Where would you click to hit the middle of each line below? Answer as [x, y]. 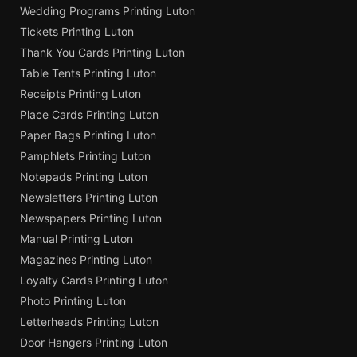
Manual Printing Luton [76, 238]
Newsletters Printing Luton [89, 197]
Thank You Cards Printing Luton [102, 52]
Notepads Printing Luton [84, 176]
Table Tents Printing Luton [88, 73]
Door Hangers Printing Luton [94, 342]
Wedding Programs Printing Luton [108, 10]
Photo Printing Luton [73, 300]
